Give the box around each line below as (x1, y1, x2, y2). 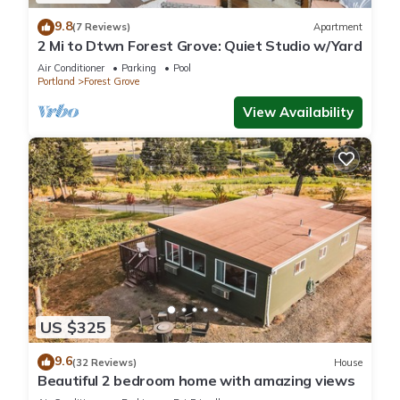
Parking (121, 61, 156, 74)
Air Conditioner (37, 61, 104, 74)
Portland (37, 74, 75, 87)
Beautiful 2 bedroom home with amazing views (37, 371, 355, 390)
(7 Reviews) (72, 21, 130, 34)
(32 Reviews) (72, 355, 137, 369)
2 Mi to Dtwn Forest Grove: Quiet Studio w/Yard (37, 36, 362, 54)
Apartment (313, 21, 362, 34)
